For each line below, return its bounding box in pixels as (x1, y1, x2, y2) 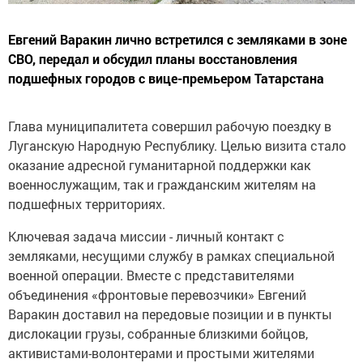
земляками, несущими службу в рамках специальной (8, 247, 335, 265)
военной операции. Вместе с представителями (8, 267, 294, 284)
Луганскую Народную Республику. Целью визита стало (8, 137, 346, 155)
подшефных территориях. (8, 195, 165, 213)
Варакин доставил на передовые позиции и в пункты (8, 305, 332, 323)
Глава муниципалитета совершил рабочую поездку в (8, 117, 331, 135)
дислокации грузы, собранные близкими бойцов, (8, 325, 308, 343)
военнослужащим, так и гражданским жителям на (8, 176, 316, 194)
